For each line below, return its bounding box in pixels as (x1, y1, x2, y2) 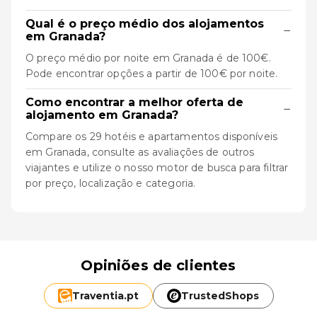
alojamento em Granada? (25, 108, 178, 122)
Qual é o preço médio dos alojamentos (25, 17, 264, 30)
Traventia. (71, 289, 127, 302)
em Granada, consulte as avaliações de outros (25, 146, 255, 158)
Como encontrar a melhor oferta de (25, 96, 243, 109)
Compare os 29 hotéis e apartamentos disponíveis (25, 130, 278, 143)
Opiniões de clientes (81, 257, 236, 274)
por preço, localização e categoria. (25, 177, 196, 190)
